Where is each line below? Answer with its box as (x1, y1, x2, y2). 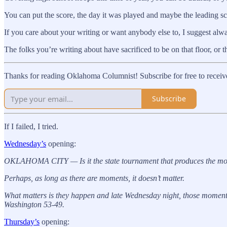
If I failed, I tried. (4, 122, 58, 131)
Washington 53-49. (4, 200, 64, 209)
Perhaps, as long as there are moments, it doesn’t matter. (4, 173, 184, 182)
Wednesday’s (4, 139, 46, 148)
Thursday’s (4, 217, 40, 226)
